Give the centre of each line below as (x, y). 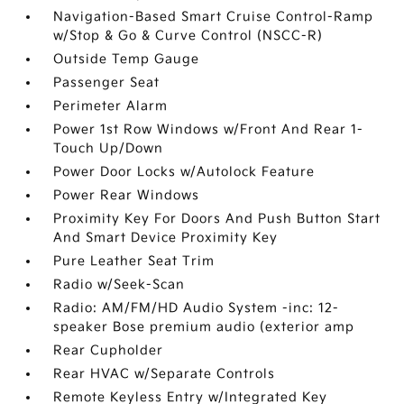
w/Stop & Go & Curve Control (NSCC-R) (188, 36)
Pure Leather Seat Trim (134, 261)
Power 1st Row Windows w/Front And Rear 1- (209, 129)
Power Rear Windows (127, 195)
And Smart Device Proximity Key (166, 238)
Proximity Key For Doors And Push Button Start (217, 219)
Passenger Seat (107, 83)
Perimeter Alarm (111, 106)
